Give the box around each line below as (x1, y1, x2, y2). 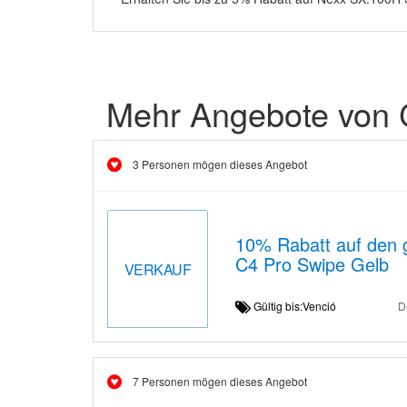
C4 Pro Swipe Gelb (234, 251, 389, 277)
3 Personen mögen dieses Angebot (133, 156, 307, 172)
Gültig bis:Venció (250, 298, 350, 313)
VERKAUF (124, 258, 192, 280)
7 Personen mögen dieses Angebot (133, 373, 307, 389)
